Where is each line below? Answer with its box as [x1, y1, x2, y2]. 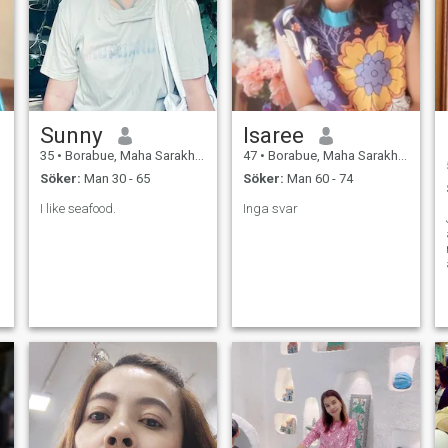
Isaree [242, 122, 304, 149]
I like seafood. [39, 200, 116, 216]
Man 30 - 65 [80, 170, 150, 186]
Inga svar [242, 200, 298, 216]
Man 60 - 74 [283, 170, 353, 186]
